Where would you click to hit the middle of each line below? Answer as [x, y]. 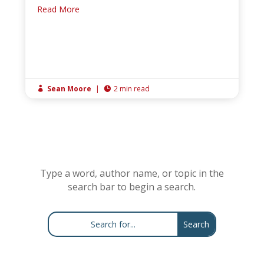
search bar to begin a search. [132, 187]
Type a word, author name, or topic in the [132, 174]
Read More [59, 9]
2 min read [132, 89]
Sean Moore [70, 89]
